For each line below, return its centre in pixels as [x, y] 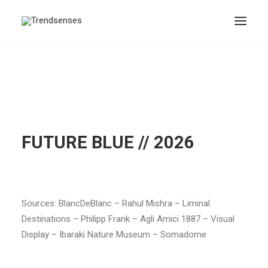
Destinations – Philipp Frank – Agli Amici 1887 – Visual [128, 219]
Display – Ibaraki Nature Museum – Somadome [114, 234]
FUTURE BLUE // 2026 [108, 142]
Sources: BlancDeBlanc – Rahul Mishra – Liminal [116, 203]
